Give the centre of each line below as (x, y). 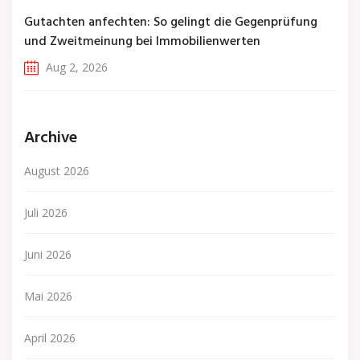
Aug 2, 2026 (75, 67)
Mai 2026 (48, 297)
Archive (51, 139)
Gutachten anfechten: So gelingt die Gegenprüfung (171, 23)
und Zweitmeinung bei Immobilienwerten (142, 42)
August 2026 (57, 171)
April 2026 (50, 338)
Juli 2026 (46, 213)
